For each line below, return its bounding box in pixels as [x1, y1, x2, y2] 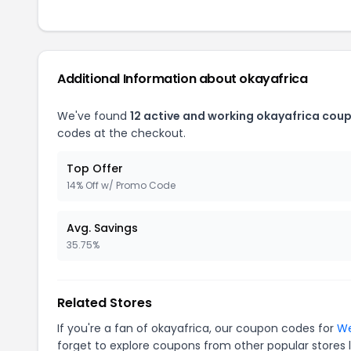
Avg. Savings [67, 219, 138, 236]
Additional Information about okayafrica [57, 69, 308, 88]
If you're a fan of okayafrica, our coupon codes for [57, 320, 337, 336]
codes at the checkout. [57, 125, 186, 141]
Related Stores [57, 293, 152, 312]
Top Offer [67, 160, 123, 176]
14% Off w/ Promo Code [67, 178, 175, 192]
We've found [57, 107, 130, 124]
